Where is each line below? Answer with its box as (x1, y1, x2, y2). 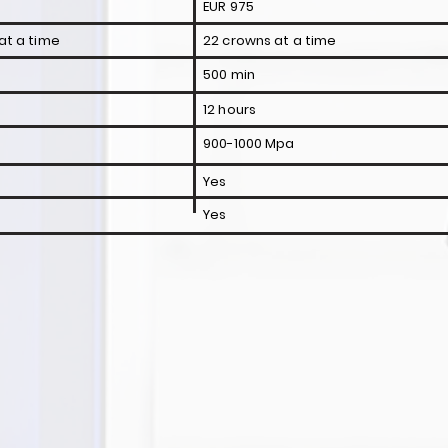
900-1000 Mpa (203, 134, 295, 153)
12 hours (203, 100, 257, 119)
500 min (203, 65, 255, 84)
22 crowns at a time (203, 31, 337, 50)
